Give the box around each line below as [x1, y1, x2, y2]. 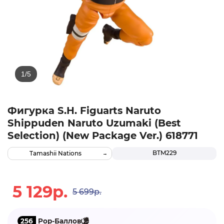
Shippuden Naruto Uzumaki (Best [7, 117, 181, 129]
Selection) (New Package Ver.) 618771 [7, 129, 198, 142]
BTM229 [152, 149, 176, 157]
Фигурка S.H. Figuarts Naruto [7, 104, 161, 117]
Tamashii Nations [29, 149, 81, 157]
